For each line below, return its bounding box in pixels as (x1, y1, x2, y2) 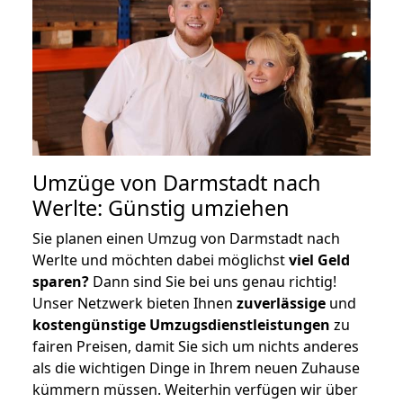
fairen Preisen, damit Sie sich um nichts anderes (32, 336, 359, 356)
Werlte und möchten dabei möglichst (32, 249, 289, 270)
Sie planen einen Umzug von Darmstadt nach (32, 228, 340, 248)
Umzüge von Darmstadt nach (32, 167, 321, 197)
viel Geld (289, 249, 350, 270)
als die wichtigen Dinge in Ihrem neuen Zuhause (32, 357, 360, 378)
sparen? (32, 271, 89, 291)
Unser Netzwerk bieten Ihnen (32, 292, 237, 313)
